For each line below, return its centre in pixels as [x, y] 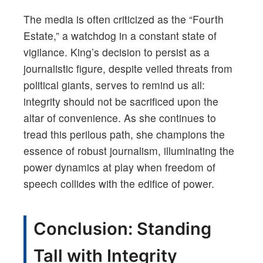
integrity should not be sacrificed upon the [121, 102]
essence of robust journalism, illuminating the [129, 151]
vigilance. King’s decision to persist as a [117, 52]
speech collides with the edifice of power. [119, 184]
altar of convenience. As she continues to [120, 118]
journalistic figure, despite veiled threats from [128, 69]
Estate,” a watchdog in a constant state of [120, 36]
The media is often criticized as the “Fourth [124, 19]
